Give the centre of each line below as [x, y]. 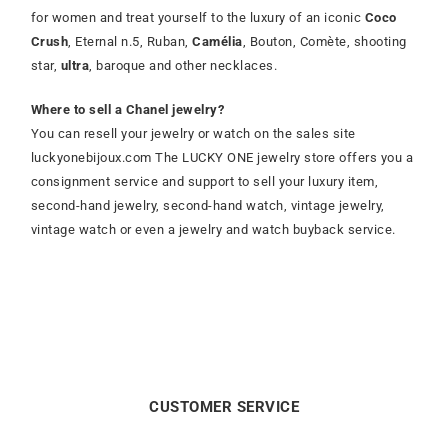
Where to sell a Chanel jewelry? [127, 110]
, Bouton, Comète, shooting [324, 42]
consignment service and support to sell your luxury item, [204, 182]
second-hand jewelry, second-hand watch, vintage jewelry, [207, 206]
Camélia [217, 42]
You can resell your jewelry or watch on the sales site [193, 134]
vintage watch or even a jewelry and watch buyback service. [213, 230]
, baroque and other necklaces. [183, 66]
